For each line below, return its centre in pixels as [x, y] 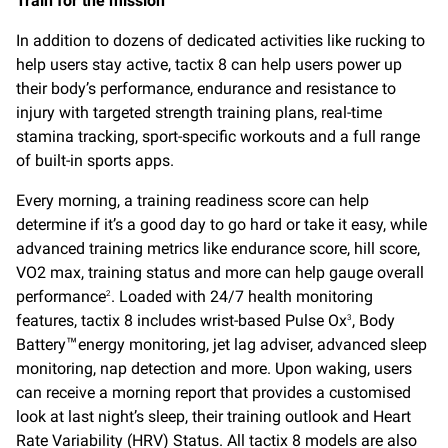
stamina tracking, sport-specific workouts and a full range [218, 137]
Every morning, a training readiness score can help [192, 201]
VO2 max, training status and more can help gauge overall [220, 273]
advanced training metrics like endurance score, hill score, [218, 249]
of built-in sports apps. [95, 161]
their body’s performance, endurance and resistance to [206, 89]
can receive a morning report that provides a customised [213, 393]
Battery [41, 345]
